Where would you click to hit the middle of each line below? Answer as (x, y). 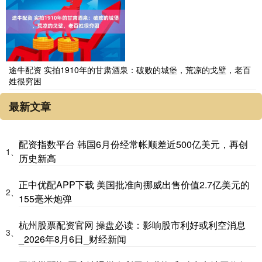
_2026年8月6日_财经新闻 (73, 239)
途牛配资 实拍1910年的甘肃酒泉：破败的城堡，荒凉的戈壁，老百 (130, 70)
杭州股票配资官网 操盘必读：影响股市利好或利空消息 (132, 225)
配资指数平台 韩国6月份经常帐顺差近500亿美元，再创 (133, 144)
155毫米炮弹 (45, 199)
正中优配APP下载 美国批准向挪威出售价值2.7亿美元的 (134, 185)
